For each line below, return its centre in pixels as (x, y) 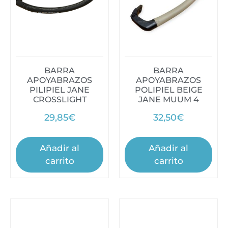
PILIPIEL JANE (60, 90)
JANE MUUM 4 (168, 99)
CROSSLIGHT (60, 99)
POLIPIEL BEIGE (168, 90)
